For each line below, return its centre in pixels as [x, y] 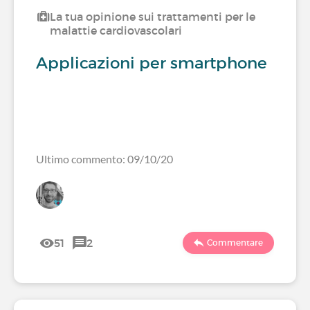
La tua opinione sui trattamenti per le [153, 17]
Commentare [235, 243]
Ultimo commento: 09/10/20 [104, 159]
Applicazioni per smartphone [152, 63]
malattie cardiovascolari [116, 30]
